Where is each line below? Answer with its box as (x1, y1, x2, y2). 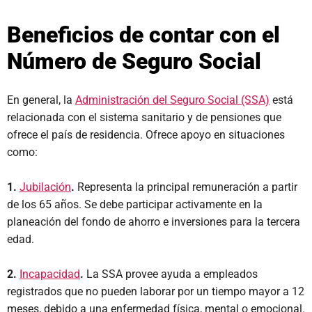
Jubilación (19, 180, 71, 194)
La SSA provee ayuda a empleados (84, 267, 258, 281)
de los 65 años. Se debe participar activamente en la (7, 198, 263, 211)
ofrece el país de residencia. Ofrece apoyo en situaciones (7, 128, 285, 141)
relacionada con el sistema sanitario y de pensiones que (7, 111, 281, 124)
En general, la (7, 93, 72, 107)
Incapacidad (19, 267, 80, 281)
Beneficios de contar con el (7, 22, 280, 48)
